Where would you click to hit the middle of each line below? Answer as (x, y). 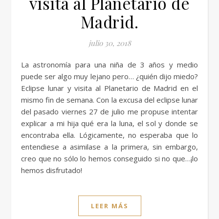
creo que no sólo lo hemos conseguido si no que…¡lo (109, 158)
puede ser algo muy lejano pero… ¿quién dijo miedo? (109, 76)
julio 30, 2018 (109, 43)
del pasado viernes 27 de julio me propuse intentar (109, 111)
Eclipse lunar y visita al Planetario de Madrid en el (109, 88)
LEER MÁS (109, 206)
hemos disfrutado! (52, 170)
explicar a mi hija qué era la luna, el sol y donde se (109, 123)
